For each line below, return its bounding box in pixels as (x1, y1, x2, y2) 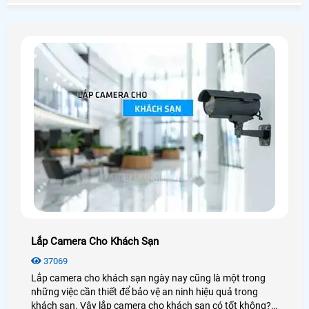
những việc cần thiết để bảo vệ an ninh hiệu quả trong (31, 286, 258, 297)
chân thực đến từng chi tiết (31, 3, 146, 15)
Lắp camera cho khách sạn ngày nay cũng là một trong (31, 272, 266, 283)
